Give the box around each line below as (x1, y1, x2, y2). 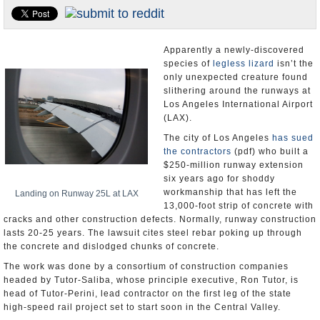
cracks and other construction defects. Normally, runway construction (4, 214, 316, 224)
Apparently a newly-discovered (164, 45, 304, 55)
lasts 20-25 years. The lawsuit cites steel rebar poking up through (4, 228, 302, 238)
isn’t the (274, 59, 314, 69)
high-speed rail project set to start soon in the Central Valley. (4, 302, 281, 312)
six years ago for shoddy (164, 174, 275, 184)
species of (164, 59, 213, 69)
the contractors (164, 146, 231, 156)
